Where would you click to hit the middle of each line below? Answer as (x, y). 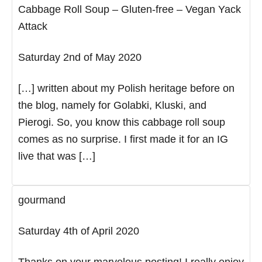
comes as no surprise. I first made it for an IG (123, 139)
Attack (33, 26)
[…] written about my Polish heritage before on (126, 88)
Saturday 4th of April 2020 (79, 231)
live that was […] (57, 156)
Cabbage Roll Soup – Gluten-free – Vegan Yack (130, 9)
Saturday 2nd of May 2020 (80, 57)
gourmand (42, 200)
